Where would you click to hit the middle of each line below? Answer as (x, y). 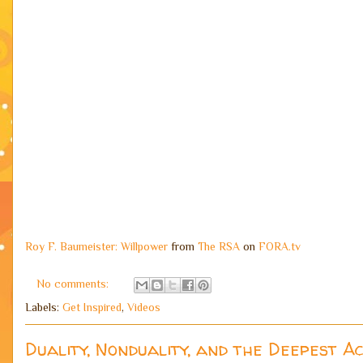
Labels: (44, 307)
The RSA (219, 246)
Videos (144, 307)
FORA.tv (280, 246)
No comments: (74, 283)
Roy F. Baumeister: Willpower (96, 246)
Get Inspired (92, 307)
